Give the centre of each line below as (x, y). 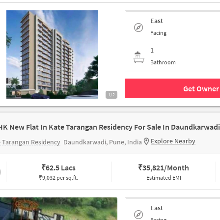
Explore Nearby (173, 141)
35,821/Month (166, 167)
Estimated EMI (164, 178)
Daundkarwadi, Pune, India (103, 142)
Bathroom (163, 62)
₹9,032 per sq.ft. (59, 178)
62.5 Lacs (61, 167)
